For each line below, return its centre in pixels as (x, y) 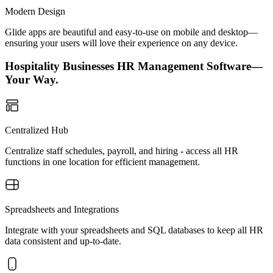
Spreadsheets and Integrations (62, 209)
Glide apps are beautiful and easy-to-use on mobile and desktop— (131, 32)
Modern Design (35, 11)
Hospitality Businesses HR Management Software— (134, 66)
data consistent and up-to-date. (63, 241)
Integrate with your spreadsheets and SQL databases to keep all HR (134, 230)
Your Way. (32, 80)
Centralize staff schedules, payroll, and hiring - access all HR (122, 151)
